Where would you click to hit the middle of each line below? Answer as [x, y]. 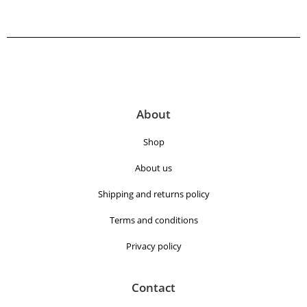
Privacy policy [153, 246]
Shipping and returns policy [153, 194]
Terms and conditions [153, 220]
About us [153, 168]
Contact [153, 287]
